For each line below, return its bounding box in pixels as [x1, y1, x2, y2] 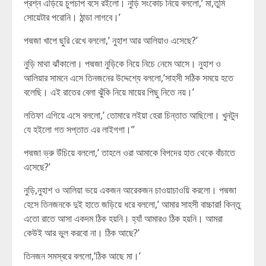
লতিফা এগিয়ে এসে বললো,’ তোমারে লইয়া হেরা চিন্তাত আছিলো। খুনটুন [24, 109, 238, 122]
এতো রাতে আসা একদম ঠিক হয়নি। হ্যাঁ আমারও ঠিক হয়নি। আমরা [24, 212, 223, 225]
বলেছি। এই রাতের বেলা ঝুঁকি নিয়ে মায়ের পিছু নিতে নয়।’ [24, 85, 194, 99]
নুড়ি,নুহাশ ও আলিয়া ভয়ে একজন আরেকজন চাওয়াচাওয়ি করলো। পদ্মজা [24, 183, 236, 197]
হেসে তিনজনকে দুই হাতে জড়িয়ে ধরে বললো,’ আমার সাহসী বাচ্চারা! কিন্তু [24, 198, 240, 211]
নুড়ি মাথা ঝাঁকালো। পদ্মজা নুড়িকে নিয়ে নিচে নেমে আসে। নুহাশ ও [24, 57, 221, 70]
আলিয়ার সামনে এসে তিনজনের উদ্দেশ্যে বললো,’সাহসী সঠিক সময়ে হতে [24, 71, 233, 84]
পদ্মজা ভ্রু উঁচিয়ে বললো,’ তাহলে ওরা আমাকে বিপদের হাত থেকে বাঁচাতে [24, 146, 235, 159]
